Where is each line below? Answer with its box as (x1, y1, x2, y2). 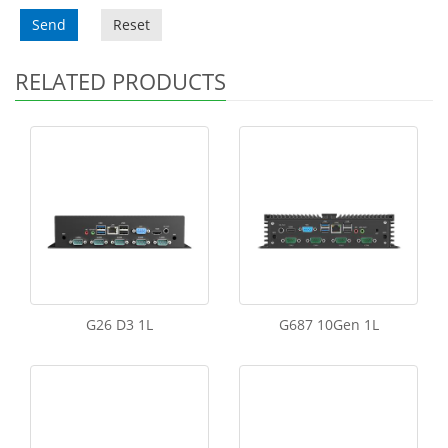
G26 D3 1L (86, 315, 153, 334)
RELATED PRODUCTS (15, 66, 226, 96)
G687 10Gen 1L (278, 315, 379, 334)
